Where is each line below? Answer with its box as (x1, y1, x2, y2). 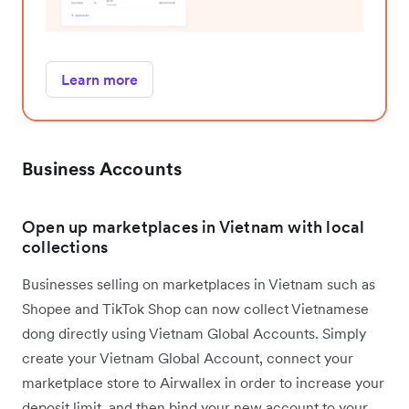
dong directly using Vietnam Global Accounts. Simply (22, 324, 366, 343)
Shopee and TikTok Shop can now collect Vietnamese (22, 299, 369, 319)
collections (22, 236, 109, 258)
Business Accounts (22, 157, 183, 182)
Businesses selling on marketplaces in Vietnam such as (22, 275, 375, 294)
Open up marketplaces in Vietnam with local (22, 216, 365, 238)
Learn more (61, 70, 138, 89)
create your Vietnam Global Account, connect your (22, 349, 353, 368)
